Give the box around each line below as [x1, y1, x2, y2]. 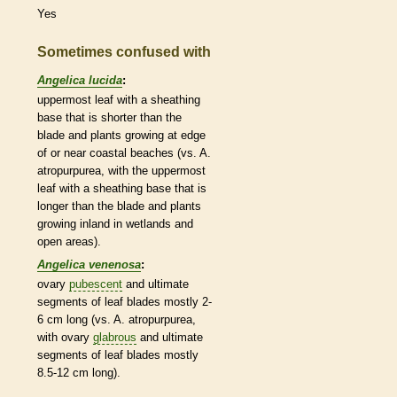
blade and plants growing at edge [37, 128, 206, 142]
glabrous [93, 330, 136, 344]
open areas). [37, 234, 101, 248]
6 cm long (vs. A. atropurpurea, [37, 312, 196, 326]
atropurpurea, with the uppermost [37, 163, 206, 177]
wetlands [126, 216, 171, 230]
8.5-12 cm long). [37, 365, 121, 379]
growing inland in [37, 216, 126, 230]
